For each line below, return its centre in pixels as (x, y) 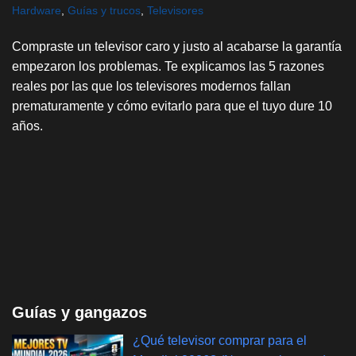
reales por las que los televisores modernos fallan (151, 86)
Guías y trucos (104, 10)
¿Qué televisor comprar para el (220, 340)
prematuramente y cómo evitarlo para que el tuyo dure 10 (172, 106)
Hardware (37, 10)
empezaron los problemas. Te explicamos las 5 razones (168, 66)
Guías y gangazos (79, 312)
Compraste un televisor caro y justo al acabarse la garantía (177, 46)
